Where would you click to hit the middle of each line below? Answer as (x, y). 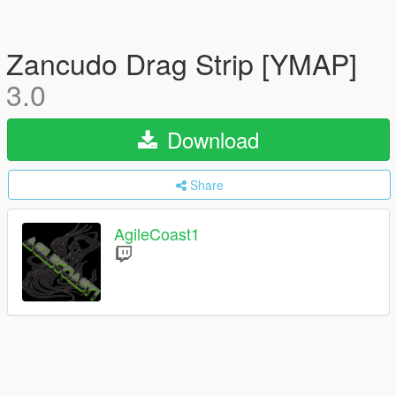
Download (210, 139)
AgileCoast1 (157, 234)
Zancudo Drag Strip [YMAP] (182, 63)
